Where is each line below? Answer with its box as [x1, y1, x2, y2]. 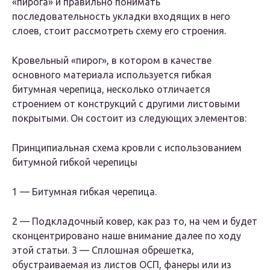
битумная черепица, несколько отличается [12, 84, 210, 95]
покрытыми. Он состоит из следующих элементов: [12, 113, 246, 124]
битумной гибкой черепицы [12, 157, 137, 168]
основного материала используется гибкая [12, 69, 212, 81]
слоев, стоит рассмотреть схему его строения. [12, 25, 226, 37]
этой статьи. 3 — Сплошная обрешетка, [12, 245, 194, 256]
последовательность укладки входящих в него [12, 11, 230, 22]
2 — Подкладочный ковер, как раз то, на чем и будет [12, 216, 257, 227]
